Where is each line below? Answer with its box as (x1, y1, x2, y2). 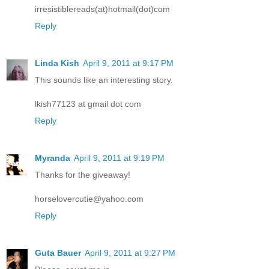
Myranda (35, 153, 70, 163)
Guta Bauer (35, 247, 81, 258)
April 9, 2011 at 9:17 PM (83, 58, 174, 68)
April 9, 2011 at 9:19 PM (74, 153, 165, 163)
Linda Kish (35, 58, 79, 68)
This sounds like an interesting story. (35, 74, 173, 85)
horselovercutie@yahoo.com (35, 193, 144, 204)
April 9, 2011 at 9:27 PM (85, 247, 175, 258)
